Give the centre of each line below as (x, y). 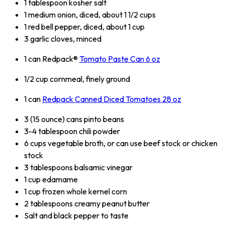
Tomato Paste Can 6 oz (120, 59)
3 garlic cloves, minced (63, 39)
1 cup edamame (51, 180)
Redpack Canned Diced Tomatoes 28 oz (112, 99)
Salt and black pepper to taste (76, 216)
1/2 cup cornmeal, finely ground (77, 79)
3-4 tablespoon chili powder (72, 131)
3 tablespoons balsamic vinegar (78, 167)
